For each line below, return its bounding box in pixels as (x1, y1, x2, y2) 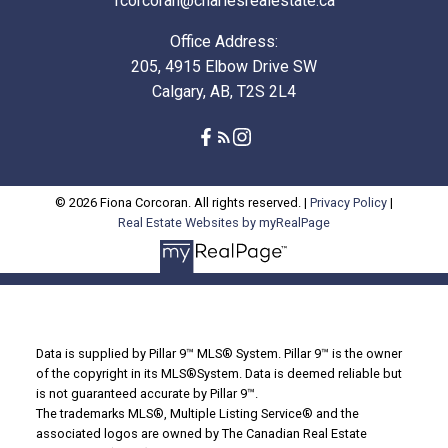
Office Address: (170, 32, 278, 52)
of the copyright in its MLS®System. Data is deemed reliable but (35, 365, 402, 381)
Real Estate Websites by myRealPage (118, 215, 330, 231)
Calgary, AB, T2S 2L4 (152, 82, 296, 102)
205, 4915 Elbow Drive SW (131, 57, 317, 77)
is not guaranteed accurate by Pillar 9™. (35, 385, 258, 401)
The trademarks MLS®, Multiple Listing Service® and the (35, 405, 359, 421)
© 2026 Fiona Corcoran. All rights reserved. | (55, 195, 310, 211)
